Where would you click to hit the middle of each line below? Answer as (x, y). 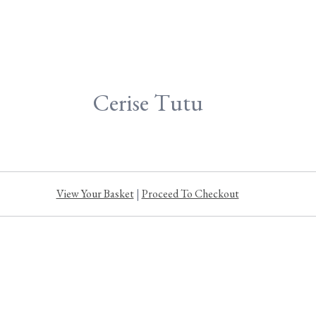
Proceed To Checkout (190, 194)
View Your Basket (95, 194)
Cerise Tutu (147, 103)
